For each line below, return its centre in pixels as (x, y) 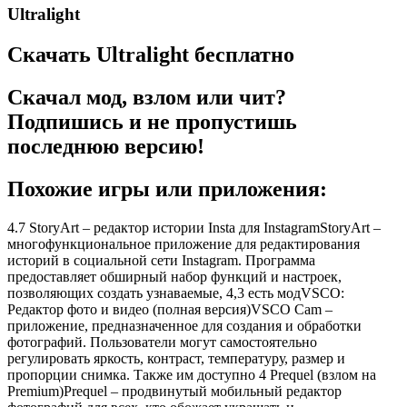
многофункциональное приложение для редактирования (184, 243)
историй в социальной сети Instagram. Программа (161, 260)
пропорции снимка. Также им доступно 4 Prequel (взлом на (192, 374)
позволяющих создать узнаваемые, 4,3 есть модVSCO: (176, 293)
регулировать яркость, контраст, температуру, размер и (176, 358)
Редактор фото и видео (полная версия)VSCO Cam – (170, 309)
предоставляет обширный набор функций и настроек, (174, 276)
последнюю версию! (106, 146)
